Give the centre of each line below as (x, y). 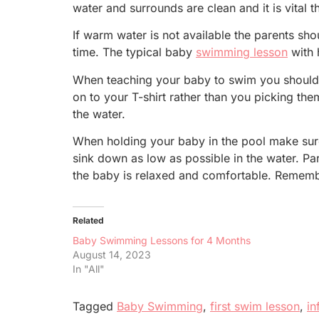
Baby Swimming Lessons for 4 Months (162, 241)
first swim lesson (255, 307)
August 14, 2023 (112, 255)
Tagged (95, 307)
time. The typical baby (134, 52)
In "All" (89, 269)
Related (88, 221)
